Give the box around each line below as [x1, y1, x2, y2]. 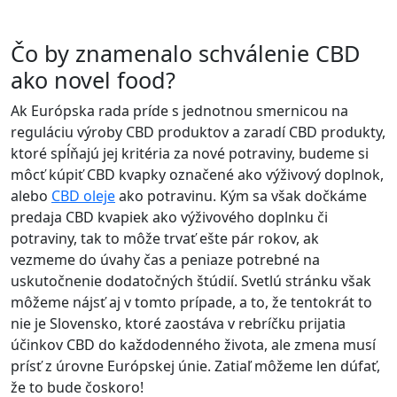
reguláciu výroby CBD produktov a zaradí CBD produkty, [11, 121, 385, 142]
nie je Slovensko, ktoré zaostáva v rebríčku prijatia [11, 313, 346, 333]
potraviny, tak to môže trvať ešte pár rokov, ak [11, 228, 319, 248]
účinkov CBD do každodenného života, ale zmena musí [11, 334, 376, 354]
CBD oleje [51, 185, 115, 206]
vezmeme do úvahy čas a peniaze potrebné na [11, 249, 320, 269]
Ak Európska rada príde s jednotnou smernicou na [11, 100, 348, 121]
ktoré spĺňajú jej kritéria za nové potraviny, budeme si [11, 143, 369, 163]
